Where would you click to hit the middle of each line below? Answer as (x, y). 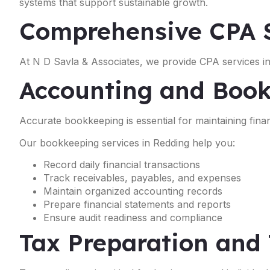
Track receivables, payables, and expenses (142, 178)
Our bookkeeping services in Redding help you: (127, 143)
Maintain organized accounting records (133, 191)
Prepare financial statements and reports (137, 205)
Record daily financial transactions (122, 165)
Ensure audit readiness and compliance (133, 218)
